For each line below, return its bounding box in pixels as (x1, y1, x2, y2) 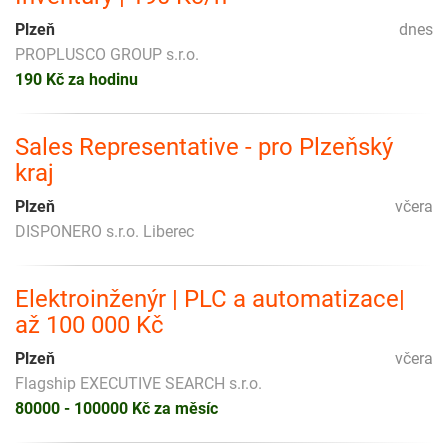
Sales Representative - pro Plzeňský (15, 132, 393, 161)
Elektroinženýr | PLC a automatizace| (15, 284, 405, 313)
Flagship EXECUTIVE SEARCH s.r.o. (15, 373, 262, 393)
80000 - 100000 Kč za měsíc (15, 398, 218, 418)
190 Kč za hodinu (15, 69, 138, 89)
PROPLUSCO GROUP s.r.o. (15, 44, 199, 64)
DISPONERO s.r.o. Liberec (15, 221, 194, 241)
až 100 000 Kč (15, 310, 164, 339)
